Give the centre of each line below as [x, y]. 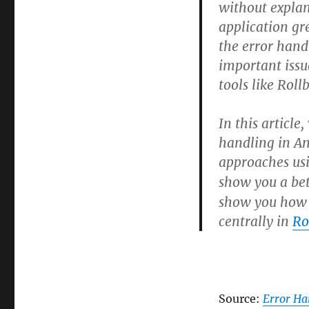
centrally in [255, 221]
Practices [156, 15]
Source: [240, 299]
